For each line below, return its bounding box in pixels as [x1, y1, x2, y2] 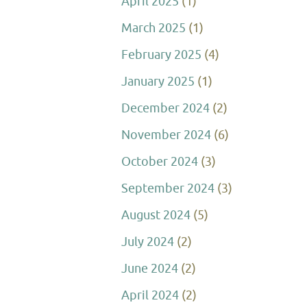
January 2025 [121, 74, 195, 89]
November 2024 [121, 127, 211, 143]
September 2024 [121, 181, 214, 196]
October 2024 [121, 154, 198, 169]
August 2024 [121, 208, 191, 223]
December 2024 [121, 101, 210, 116]
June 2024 [121, 261, 178, 276]
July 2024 [121, 234, 174, 249]
